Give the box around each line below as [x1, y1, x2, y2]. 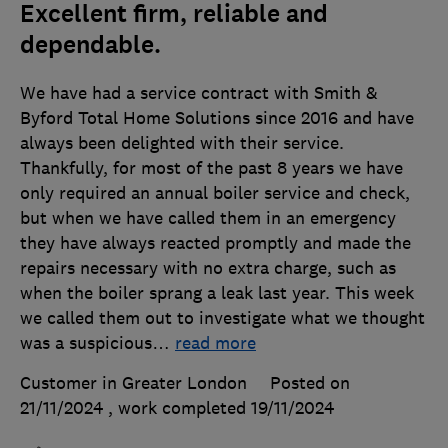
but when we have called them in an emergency [20, 207, 396, 230]
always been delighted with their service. [20, 132, 344, 155]
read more [175, 332, 256, 355]
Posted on [270, 372, 350, 395]
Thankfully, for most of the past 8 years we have [20, 157, 403, 180]
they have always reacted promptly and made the [20, 232, 411, 255]
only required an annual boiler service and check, [20, 182, 410, 205]
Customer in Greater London [20, 372, 247, 395]
